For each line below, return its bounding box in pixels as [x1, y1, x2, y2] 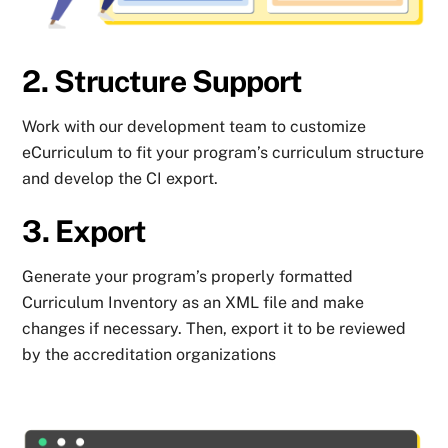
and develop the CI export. [22, 169, 219, 189]
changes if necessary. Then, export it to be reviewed [22, 319, 407, 339]
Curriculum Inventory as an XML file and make [22, 293, 365, 313]
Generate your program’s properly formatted [22, 267, 354, 287]
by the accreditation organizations [22, 345, 277, 365]
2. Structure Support [22, 63, 303, 100]
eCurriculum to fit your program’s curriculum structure [22, 143, 425, 163]
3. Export [22, 213, 147, 250]
